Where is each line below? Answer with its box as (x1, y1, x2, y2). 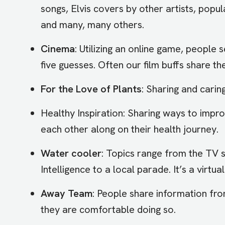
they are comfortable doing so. (40, 202, 176, 216)
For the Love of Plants (40, 82, 142, 95)
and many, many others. (40, 18, 144, 31)
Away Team (40, 186, 92, 200)
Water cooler (40, 146, 101, 160)
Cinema (40, 42, 75, 55)
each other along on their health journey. (40, 122, 218, 136)
